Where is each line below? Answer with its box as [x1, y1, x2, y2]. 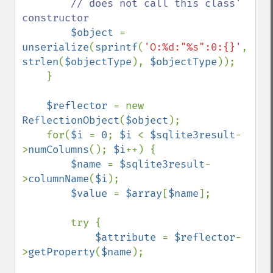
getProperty [28, 246, 95, 258]
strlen [22, 55, 58, 68]
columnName [28, 172, 89, 185]
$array [126, 187, 162, 200]
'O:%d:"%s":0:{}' [144, 41, 241, 54]
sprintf [95, 41, 138, 54]
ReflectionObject [22, 114, 119, 127]
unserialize [22, 41, 89, 54]
